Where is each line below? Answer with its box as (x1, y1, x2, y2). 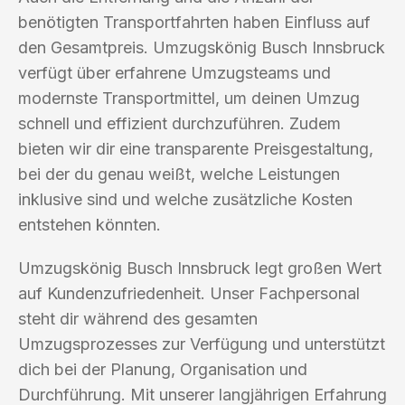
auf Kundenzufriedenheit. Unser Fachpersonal (18, 283, 360, 303)
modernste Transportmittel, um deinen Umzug (18, 88, 360, 108)
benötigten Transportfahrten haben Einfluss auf (18, 12, 371, 32)
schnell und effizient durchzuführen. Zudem (18, 113, 341, 133)
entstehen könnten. (18, 214, 161, 234)
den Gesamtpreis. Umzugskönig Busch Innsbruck (18, 37, 385, 57)
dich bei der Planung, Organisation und (18, 359, 307, 379)
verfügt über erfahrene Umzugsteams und (18, 62, 331, 82)
